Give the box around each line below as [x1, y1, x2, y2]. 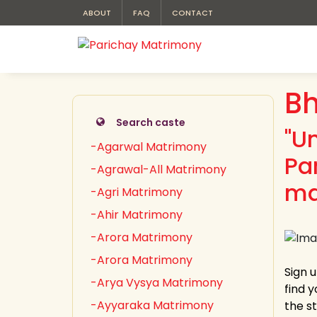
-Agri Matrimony [91, 184, 183, 200]
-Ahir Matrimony [91, 207, 183, 223]
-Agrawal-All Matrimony [91, 161, 226, 178]
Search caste [116, 115, 185, 129]
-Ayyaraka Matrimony [91, 297, 214, 313]
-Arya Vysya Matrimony [91, 275, 223, 291]
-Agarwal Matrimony [91, 139, 207, 155]
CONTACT [172, 7, 213, 18]
